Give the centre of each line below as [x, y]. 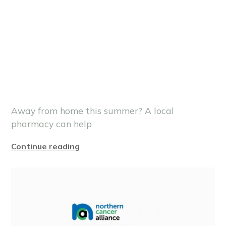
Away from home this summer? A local [93, 110]
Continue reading [46, 146]
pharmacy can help [52, 123]
